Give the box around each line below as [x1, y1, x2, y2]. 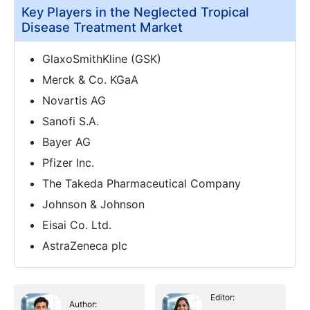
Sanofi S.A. [42, 113, 99, 128]
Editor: [210, 291, 235, 302]
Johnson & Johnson [42, 197, 145, 211]
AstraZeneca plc [42, 238, 127, 253]
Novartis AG [42, 93, 106, 107]
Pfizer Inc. [42, 155, 94, 170]
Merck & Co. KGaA [42, 72, 138, 86]
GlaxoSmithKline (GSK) [42, 51, 161, 66]
